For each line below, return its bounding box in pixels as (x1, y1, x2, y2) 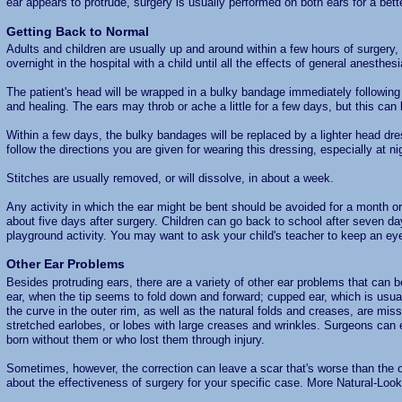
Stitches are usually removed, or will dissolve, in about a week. (5, 171, 334, 186)
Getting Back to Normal (5, 23, 149, 39)
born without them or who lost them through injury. (5, 332, 265, 346)
